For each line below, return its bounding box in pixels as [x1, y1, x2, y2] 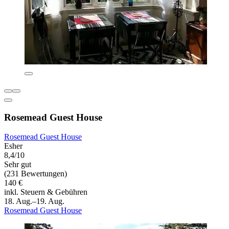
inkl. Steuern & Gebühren [4, 188, 87, 197]
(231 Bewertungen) [4, 169, 67, 178]
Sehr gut [4, 160, 31, 169]
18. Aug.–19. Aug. [4, 197, 64, 206]
